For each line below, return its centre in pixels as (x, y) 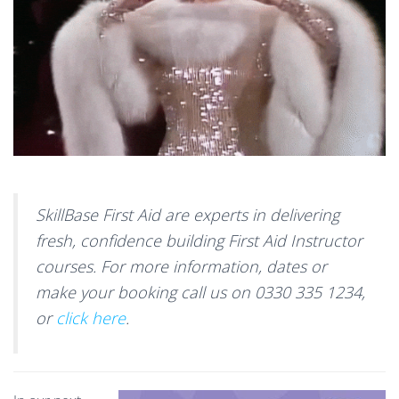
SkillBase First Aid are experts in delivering (187, 214)
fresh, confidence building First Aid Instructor (199, 240)
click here (89, 318)
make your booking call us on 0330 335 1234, (200, 292)
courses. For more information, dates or (181, 266)
